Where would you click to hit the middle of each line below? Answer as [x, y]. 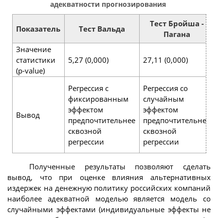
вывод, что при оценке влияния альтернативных [109, 177]
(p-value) [30, 70]
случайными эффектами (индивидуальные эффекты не [109, 209]
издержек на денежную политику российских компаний [109, 188]
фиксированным [98, 99]
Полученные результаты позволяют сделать [120, 167]
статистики [36, 60]
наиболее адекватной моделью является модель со [109, 199]
